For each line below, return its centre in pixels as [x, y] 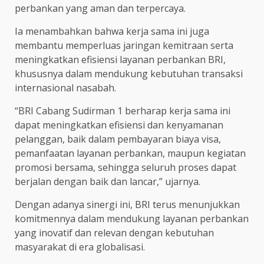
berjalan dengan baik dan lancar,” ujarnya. [108, 181]
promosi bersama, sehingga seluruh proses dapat [126, 167]
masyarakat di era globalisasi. [80, 247]
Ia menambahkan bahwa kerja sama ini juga [112, 31]
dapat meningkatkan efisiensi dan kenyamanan [119, 125]
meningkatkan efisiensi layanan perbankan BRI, [120, 59]
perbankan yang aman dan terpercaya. [100, 8]
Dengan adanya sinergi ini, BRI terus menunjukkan [127, 204]
